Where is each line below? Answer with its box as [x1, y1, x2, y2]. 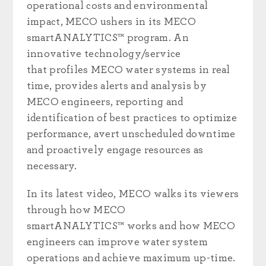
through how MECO [26, 205, 126, 216]
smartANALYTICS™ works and [26, 221, 179, 232]
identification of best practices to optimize [26, 113, 237, 123]
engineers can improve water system [26, 237, 208, 248]
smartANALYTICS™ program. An [26, 33, 189, 43]
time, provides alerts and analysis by [26, 81, 207, 91]
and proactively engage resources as [26, 145, 204, 156]
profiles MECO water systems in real [49, 65, 230, 75]
